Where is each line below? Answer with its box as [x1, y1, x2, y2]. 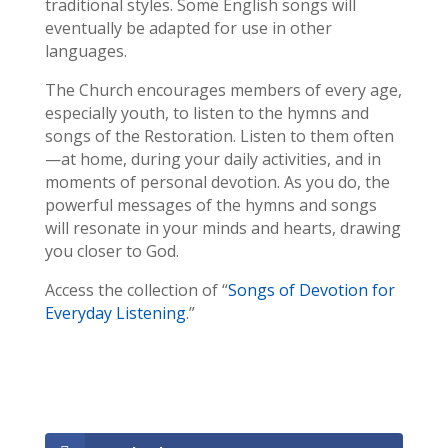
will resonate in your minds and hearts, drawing [44, 216, 401, 239]
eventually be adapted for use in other [44, 16, 332, 39]
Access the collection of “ [44, 278, 228, 301]
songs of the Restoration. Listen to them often [44, 124, 394, 147]
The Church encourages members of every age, [44, 78, 402, 101]
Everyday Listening [44, 301, 186, 324]
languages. [44, 39, 127, 62]
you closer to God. [44, 239, 179, 262]
